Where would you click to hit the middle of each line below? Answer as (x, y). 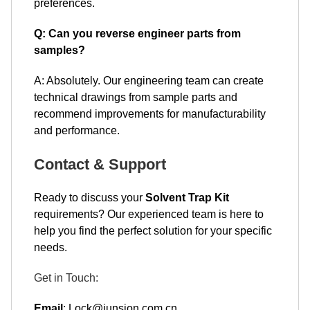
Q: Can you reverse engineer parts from (137, 34)
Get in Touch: (66, 278)
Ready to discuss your (90, 198)
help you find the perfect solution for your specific (153, 231)
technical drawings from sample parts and (136, 97)
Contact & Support (100, 164)
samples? (60, 50)
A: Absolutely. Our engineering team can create (149, 81)
